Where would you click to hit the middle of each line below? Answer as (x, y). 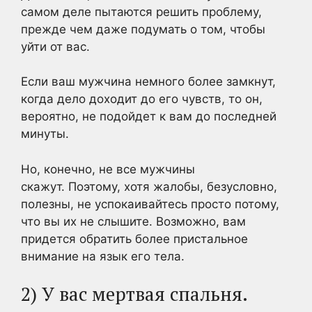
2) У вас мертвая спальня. (134, 294)
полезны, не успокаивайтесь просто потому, (150, 204)
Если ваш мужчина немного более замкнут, (148, 81)
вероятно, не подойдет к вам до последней (149, 116)
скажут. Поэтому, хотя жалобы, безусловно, (149, 186)
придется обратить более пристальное (134, 239)
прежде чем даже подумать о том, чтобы (143, 29)
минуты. (45, 134)
